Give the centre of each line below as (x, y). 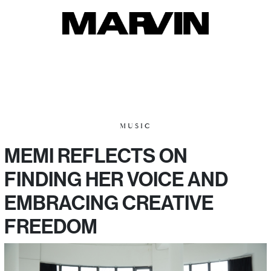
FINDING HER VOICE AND (116, 179)
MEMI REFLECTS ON (96, 155)
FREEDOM (51, 226)
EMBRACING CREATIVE (109, 203)
